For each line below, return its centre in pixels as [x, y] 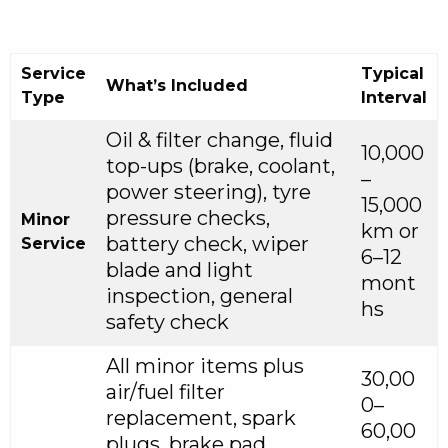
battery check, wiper [207, 244]
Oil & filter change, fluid [219, 140]
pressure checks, [188, 218]
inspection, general [199, 296]
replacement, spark [201, 418]
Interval [394, 98]
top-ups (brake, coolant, [220, 166]
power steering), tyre [208, 192]
